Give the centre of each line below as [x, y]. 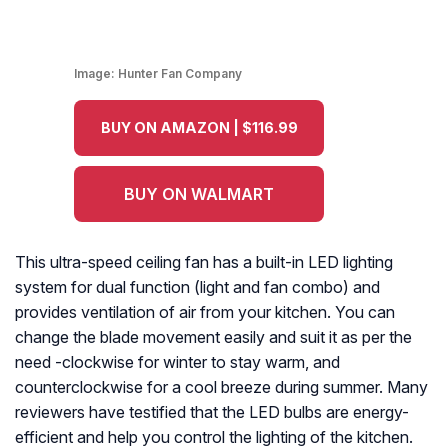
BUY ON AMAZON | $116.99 [199, 128]
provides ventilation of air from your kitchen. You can [205, 312]
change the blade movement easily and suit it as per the [213, 337]
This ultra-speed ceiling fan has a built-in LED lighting [204, 262]
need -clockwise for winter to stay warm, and [177, 362]
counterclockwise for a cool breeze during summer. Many [221, 387]
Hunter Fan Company [180, 74]
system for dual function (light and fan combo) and [197, 287]
